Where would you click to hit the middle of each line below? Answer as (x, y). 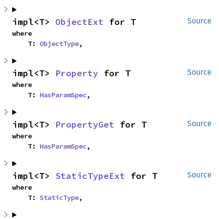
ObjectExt (79, 22)
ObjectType (59, 44)
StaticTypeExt (90, 176)
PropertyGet (85, 124)
